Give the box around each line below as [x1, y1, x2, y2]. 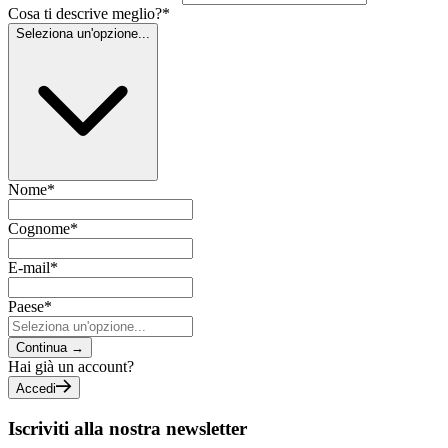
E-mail [8, 258, 50, 276]
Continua [16, 339, 67, 355]
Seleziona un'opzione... [16, 25, 150, 41]
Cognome [8, 219, 70, 237]
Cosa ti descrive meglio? [8, 4, 162, 22]
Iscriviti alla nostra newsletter [8, 417, 247, 439]
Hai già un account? [8, 357, 134, 375]
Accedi [16, 380, 56, 396]
